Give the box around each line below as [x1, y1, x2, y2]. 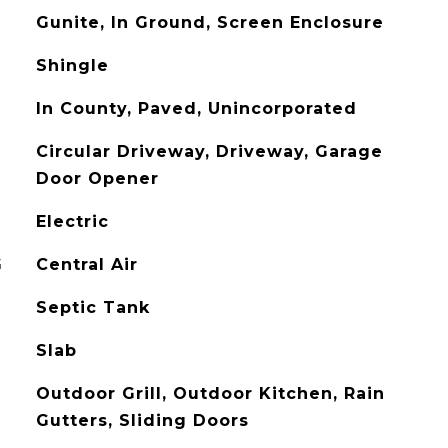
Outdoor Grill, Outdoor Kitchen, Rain [35, 384, 385, 403]
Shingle [35, 56, 109, 75]
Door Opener [35, 169, 159, 188]
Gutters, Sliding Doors [35, 411, 249, 430]
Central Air [35, 255, 138, 274]
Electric [35, 212, 109, 231]
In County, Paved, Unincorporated [35, 99, 357, 118]
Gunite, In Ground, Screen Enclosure [35, 13, 384, 32]
